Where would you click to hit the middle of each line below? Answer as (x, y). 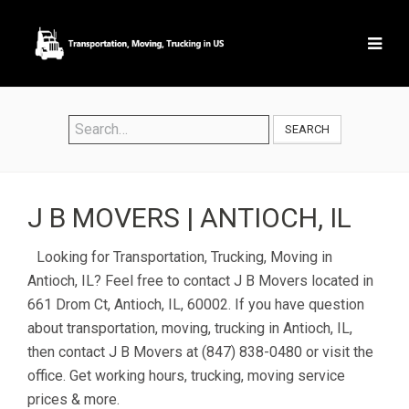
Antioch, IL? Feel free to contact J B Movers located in (200, 281)
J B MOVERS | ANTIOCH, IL (189, 218)
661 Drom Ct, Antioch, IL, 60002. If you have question (196, 304)
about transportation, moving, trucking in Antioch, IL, (190, 328)
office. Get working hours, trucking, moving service (186, 376)
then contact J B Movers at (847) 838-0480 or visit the (200, 352)
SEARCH (307, 129)
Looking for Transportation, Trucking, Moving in (184, 257)
